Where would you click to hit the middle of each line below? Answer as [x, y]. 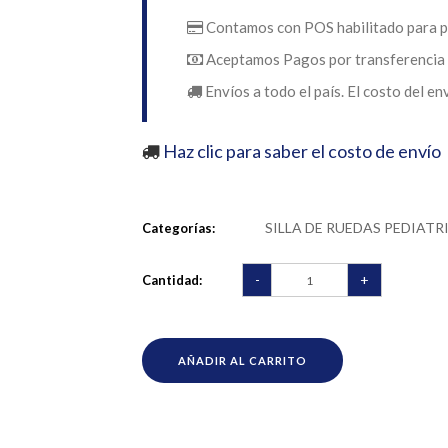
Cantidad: [171, 279]
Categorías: [178, 228]
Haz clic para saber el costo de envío [300, 151]
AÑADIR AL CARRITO [242, 360]
